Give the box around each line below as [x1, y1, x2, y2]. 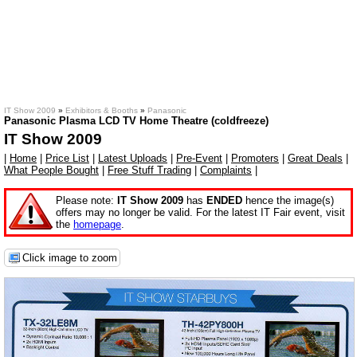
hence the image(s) [242, 194, 334, 206]
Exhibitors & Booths [65, 106, 138, 115]
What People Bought [4, 164, 99, 176]
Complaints [200, 164, 252, 176]
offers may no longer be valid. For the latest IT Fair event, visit [56, 206, 345, 218]
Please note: [56, 194, 117, 206]
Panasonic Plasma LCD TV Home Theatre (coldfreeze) [4, 115, 269, 127]
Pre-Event [176, 152, 222, 164]
